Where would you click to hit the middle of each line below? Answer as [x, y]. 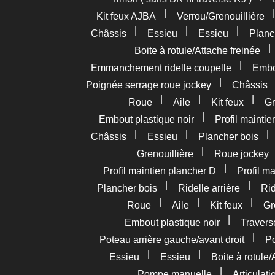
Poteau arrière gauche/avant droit [172, 240]
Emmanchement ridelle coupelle [161, 68]
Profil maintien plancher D [159, 171]
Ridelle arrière [209, 188]
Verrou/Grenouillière [221, 16]
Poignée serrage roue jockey [148, 85]
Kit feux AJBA [126, 16]
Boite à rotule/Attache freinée [197, 51]
